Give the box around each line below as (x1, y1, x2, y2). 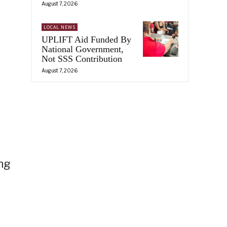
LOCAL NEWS (44, 23, 75, 30)
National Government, (42, 44, 124, 54)
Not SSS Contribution (42, 53, 122, 64)
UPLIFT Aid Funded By (42, 34, 131, 45)
